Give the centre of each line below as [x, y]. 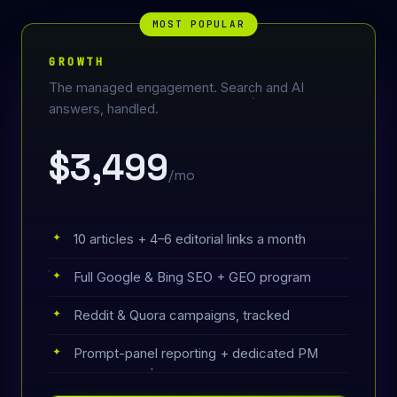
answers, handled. [104, 109]
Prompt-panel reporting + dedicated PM [196, 354]
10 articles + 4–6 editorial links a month [190, 240]
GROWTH [77, 62]
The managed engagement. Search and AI [176, 88]
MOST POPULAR [198, 24]
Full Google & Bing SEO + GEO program [192, 278]
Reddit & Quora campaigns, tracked [182, 316]
